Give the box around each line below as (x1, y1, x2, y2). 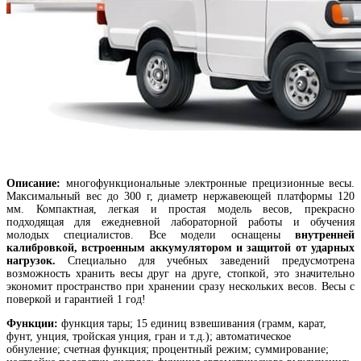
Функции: (6, 317, 58, 330)
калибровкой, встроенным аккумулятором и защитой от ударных (6, 242, 355, 255)
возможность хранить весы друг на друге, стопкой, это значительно (6, 268, 355, 280)
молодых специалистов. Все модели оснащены (6, 229, 295, 242)
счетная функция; (64, 343, 152, 356)
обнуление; (6, 343, 64, 356)
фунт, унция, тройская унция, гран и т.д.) (6, 330, 210, 343)
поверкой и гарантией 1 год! (6, 293, 146, 306)
